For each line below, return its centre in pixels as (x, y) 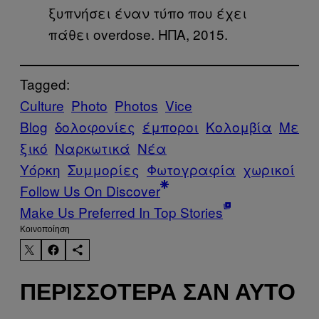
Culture (42, 105)
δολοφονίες (95, 126)
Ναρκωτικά (93, 147)
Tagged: (45, 83)
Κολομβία (239, 126)
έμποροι (171, 126)
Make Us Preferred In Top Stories (121, 211)
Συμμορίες (104, 169)
